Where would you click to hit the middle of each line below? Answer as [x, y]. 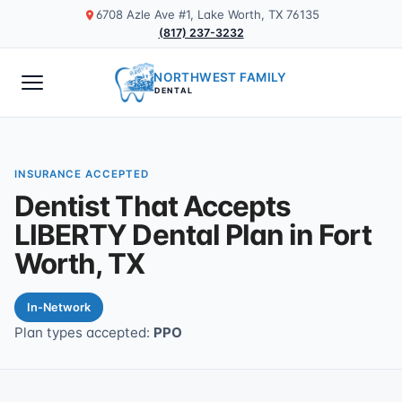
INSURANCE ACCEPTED [82, 174]
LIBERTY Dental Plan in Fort [193, 235]
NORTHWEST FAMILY [220, 77]
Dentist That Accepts [153, 206]
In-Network [59, 307]
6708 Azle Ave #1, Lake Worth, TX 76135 [207, 14]
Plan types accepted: [84, 332]
